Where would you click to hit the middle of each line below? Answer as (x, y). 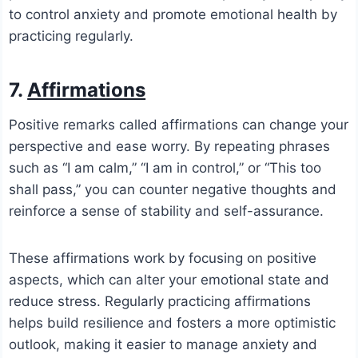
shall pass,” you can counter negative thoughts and (173, 190)
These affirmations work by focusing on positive (163, 259)
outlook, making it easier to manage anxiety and (163, 345)
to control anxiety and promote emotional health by (173, 15)
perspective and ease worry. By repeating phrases (170, 147)
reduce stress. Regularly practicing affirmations (160, 302)
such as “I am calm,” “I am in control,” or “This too (165, 168)
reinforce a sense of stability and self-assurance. (167, 211)
